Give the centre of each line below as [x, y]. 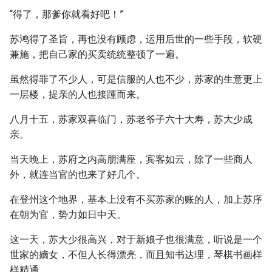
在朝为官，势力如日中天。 [68, 215]
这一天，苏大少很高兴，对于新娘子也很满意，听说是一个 [136, 240]
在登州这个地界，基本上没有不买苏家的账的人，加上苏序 [136, 199]
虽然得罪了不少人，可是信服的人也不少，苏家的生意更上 [136, 79]
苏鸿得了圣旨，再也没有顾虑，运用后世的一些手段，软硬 [136, 39]
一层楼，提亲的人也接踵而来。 [78, 94]
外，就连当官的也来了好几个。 [78, 175]
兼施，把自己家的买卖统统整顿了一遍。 [97, 54]
